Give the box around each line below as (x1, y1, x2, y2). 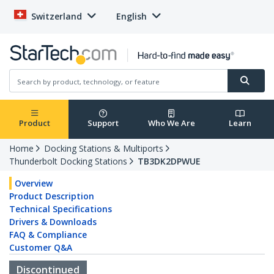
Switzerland (31, 10, 82, 22)
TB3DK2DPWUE (138, 155, 201, 168)
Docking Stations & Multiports (44, 143, 163, 155)
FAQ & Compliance (9, 229, 87, 241)
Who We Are (147, 117, 195, 129)
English (116, 10, 147, 22)
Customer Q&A (9, 242, 72, 254)
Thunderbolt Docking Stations (9, 155, 127, 168)
